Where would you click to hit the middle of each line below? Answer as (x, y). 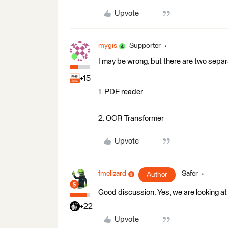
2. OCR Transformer (131, 118)
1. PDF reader (121, 92)
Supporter (145, 46)
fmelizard (112, 174)
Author (157, 175)
